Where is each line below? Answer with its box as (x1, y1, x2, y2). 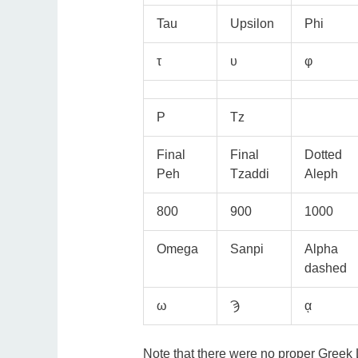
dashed (304, 261, 347, 276)
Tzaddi (229, 167, 269, 181)
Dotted (304, 148, 342, 162)
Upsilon (229, 17, 274, 31)
